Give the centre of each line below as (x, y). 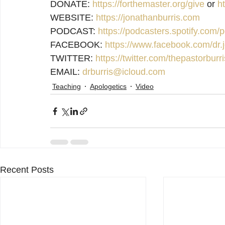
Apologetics (108, 86)
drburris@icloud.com (124, 72)
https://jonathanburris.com (148, 18)
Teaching (67, 86)
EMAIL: (66, 72)
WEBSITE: (73, 18)
